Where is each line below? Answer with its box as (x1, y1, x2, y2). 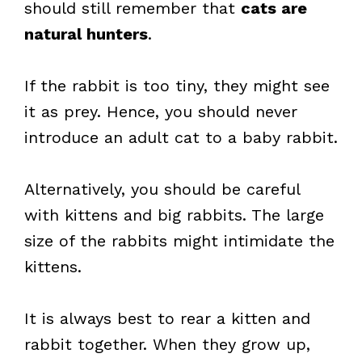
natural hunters (24, 24, 148, 44)
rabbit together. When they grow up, (24, 335, 310, 354)
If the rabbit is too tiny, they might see (24, 76, 330, 95)
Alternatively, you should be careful (24, 179, 300, 199)
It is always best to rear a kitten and (24, 309, 310, 328)
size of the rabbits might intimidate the (24, 231, 335, 250)
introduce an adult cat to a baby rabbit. (24, 128, 338, 147)
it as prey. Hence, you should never (24, 102, 297, 121)
